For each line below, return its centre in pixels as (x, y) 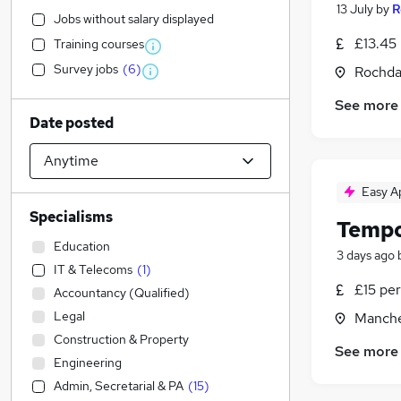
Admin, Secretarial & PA (119, 386)
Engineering (88, 363)
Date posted (72, 123)
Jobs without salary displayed (134, 19)
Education (82, 246)
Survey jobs (86, 69)
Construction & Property (121, 339)
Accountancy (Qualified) (122, 293)
